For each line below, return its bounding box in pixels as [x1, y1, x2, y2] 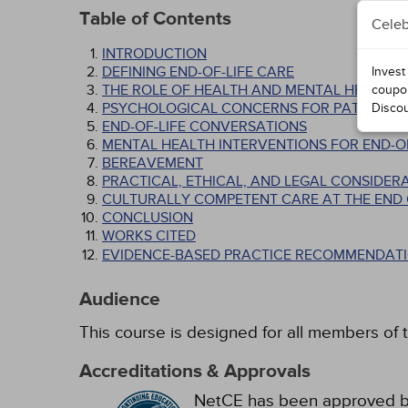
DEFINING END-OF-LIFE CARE [102, 63, 294, 81]
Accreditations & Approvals [79, 360, 311, 383]
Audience [79, 288, 160, 311]
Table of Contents [79, 7, 231, 31]
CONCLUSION [102, 209, 193, 227]
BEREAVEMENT [102, 154, 203, 172]
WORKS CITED [102, 227, 196, 245]
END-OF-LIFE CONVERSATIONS [102, 117, 307, 136]
